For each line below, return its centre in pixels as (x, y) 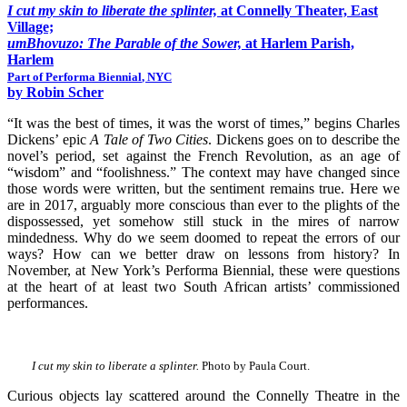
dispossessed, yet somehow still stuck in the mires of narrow (203, 221)
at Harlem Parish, (300, 43)
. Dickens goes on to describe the (304, 139)
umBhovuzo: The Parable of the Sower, (126, 43)
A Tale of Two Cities (149, 139)
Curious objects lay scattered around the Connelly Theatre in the (203, 395)
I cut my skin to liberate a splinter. (115, 365)
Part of (26, 76)
